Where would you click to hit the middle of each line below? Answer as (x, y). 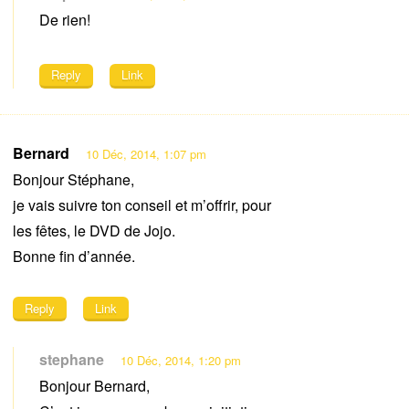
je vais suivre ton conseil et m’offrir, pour (142, 204)
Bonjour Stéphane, (73, 179)
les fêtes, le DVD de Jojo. (94, 230)
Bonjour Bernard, (94, 385)
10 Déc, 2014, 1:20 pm (181, 360)
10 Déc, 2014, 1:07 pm (146, 153)
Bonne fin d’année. (74, 256)
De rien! (65, 20)
